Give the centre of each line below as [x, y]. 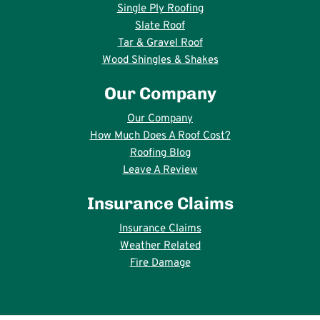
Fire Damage [160, 264]
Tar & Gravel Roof [160, 44]
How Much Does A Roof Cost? [160, 136]
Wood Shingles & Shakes [160, 61]
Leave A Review [160, 171]
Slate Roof [160, 26]
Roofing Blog [160, 154]
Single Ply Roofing [160, 9]
